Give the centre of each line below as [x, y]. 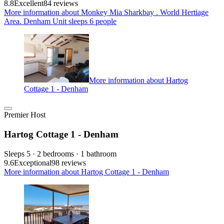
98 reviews [69, 162]
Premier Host [25, 115]
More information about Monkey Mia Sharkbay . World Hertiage [106, 12]
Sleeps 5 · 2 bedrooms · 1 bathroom [60, 153]
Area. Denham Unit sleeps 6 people [60, 21]
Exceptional [33, 162]
